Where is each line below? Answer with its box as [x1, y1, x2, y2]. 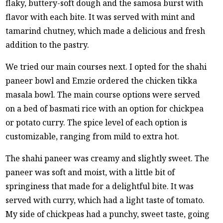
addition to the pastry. [5, 39, 90, 50]
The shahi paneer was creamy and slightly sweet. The [5, 152, 210, 164]
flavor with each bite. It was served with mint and [5, 11, 196, 22]
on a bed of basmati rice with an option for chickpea [5, 103, 204, 114]
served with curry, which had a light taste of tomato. [5, 194, 205, 206]
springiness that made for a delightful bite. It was [5, 180, 194, 192]
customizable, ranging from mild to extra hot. [5, 130, 180, 142]
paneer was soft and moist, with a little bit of [5, 166, 175, 178]
